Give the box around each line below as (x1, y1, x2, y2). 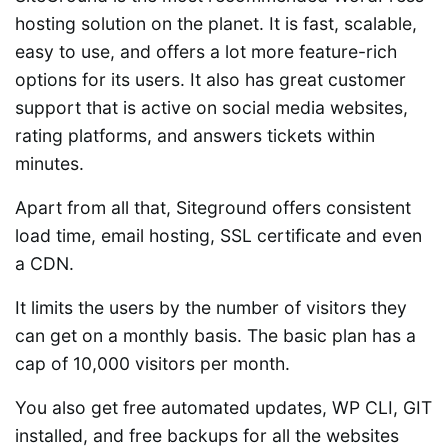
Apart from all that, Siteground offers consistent (15, 196, 411, 218)
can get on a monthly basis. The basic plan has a (15, 324, 416, 346)
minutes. (15, 152, 84, 174)
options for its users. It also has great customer (15, 68, 406, 90)
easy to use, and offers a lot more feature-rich (15, 40, 397, 62)
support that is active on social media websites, (15, 96, 408, 118)
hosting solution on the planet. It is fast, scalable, (15, 12, 417, 34)
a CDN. (15, 252, 74, 274)
